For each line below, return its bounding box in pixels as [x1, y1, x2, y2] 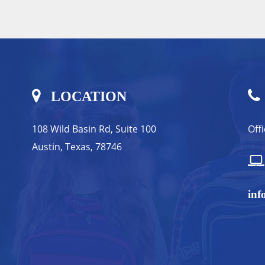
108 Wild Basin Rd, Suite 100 [31, 122, 156, 136]
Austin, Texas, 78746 [31, 140, 122, 154]
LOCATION [47, 89, 127, 105]
